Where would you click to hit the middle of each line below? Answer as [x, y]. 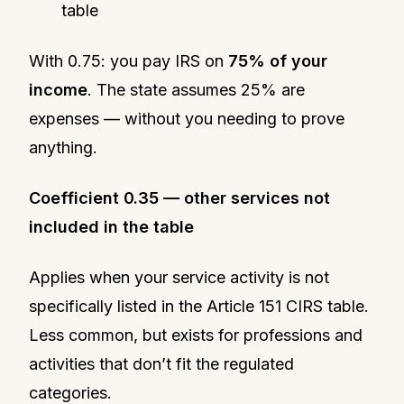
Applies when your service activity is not [179, 277]
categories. [70, 392]
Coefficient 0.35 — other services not [179, 197]
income [58, 89]
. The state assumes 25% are [196, 89]
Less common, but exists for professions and [196, 335]
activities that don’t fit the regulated [161, 363]
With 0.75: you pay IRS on [129, 60]
